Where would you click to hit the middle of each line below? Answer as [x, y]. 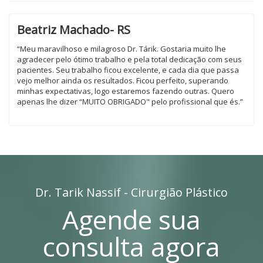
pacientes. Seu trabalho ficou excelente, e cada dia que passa [128, 70]
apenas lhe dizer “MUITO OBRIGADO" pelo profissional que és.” [130, 102]
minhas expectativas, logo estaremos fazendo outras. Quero [126, 91]
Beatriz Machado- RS [74, 30]
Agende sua [131, 220]
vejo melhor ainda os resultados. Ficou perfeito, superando [123, 80]
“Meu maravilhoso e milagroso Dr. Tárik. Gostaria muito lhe [122, 49]
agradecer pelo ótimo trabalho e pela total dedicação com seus [129, 59]
